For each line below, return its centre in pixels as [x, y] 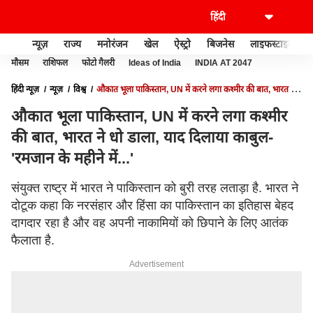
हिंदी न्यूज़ [25, 89]
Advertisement [156, 264]
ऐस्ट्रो [182, 44]
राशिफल [55, 63]
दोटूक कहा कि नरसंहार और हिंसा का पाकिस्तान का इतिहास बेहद [152, 205]
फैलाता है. [33, 240]
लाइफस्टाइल [272, 44]
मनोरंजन [112, 44]
